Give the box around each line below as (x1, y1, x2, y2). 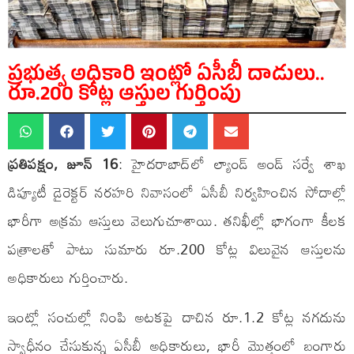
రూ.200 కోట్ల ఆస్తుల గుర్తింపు (8, 81, 241, 112)
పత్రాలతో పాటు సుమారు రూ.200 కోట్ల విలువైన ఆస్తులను (8, 235, 346, 264)
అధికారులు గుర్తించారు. (8, 263, 129, 292)
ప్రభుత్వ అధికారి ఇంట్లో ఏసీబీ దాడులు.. (8, 62, 325, 92)
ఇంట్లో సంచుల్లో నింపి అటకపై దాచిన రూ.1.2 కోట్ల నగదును (8, 303, 346, 332)
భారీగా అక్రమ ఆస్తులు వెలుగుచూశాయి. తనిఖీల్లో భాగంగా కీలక (8, 206, 346, 235)
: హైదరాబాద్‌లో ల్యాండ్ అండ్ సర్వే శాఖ (118, 149, 347, 179)
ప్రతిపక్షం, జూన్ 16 (8, 149, 119, 179)
